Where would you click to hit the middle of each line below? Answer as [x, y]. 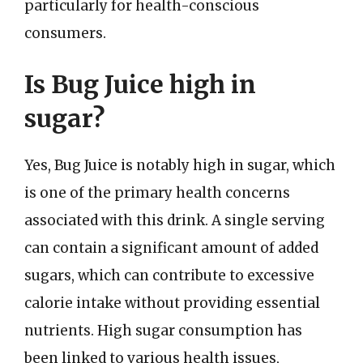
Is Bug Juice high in [140, 84]
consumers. [65, 33]
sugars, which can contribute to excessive [169, 275]
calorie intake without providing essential [172, 303]
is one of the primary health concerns [157, 193]
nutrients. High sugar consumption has [163, 331]
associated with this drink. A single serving [175, 220]
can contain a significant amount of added [171, 248]
